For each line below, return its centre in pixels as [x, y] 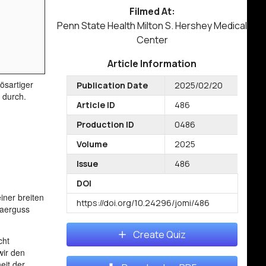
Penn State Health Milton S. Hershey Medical [152, 26]
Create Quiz [159, 235]
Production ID [105, 124]
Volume [92, 144]
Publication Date [112, 85]
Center [152, 40]
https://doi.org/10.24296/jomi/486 [143, 203]
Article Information [152, 64]
